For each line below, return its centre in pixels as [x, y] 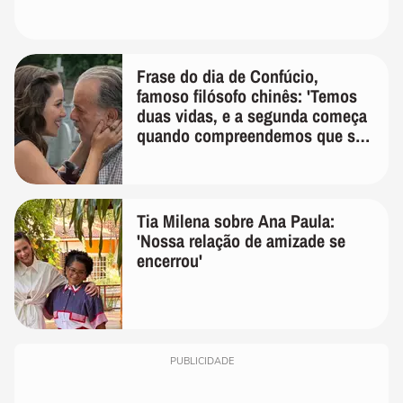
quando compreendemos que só [251, 135]
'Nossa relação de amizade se [241, 240]
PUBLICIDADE [201, 361]
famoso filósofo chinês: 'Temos [247, 95]
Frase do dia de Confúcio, [228, 76]
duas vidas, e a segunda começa [252, 115]
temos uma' [178, 155]
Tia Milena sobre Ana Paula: [236, 220]
